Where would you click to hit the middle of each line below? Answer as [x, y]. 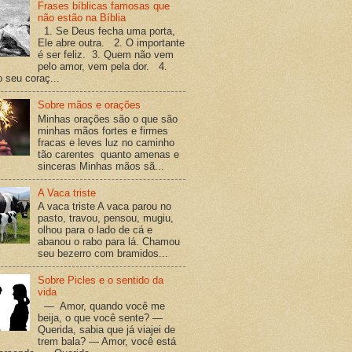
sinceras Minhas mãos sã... [101, 166]
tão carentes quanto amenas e [109, 154]
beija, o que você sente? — [101, 317]
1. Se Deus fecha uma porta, [107, 31]
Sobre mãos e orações [90, 105]
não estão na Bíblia [82, 17]
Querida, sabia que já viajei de [107, 329]
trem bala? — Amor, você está [107, 341]
